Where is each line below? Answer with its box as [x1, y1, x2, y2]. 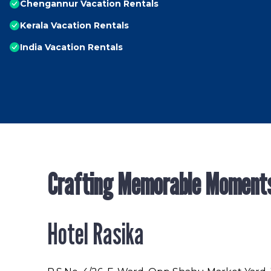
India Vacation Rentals [20, 42, 123, 53]
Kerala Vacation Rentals [20, 20, 129, 31]
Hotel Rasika [47, 217, 144, 252]
